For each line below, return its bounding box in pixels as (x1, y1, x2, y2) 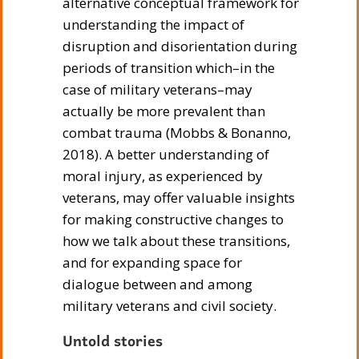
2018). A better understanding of (63, 144, 269, 163)
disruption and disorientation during (63, 36, 297, 55)
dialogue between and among (63, 274, 252, 293)
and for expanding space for (63, 252, 242, 272)
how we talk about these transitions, (63, 231, 290, 250)
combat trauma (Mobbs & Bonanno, (63, 123, 291, 142)
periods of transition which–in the (63, 58, 275, 77)
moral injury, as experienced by (63, 166, 263, 185)
